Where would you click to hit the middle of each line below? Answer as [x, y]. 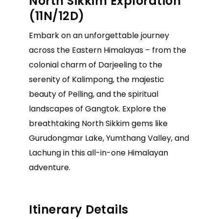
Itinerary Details [79, 210]
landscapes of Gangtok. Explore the [98, 109]
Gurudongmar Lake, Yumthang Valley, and [109, 138]
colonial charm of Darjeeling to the [96, 65]
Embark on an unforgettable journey [99, 36]
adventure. [50, 168]
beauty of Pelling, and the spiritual [94, 94]
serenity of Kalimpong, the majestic [97, 80]
